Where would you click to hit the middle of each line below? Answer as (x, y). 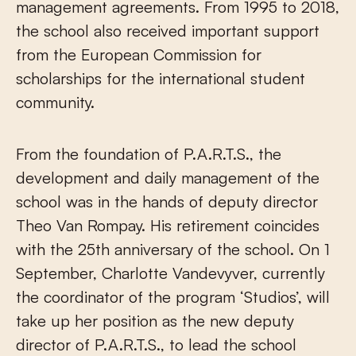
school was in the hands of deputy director (167, 201)
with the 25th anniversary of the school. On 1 (173, 249)
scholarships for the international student (161, 78)
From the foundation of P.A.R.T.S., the (149, 153)
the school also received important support (168, 30)
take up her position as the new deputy (155, 320)
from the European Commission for (139, 54)
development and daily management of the (168, 177)
